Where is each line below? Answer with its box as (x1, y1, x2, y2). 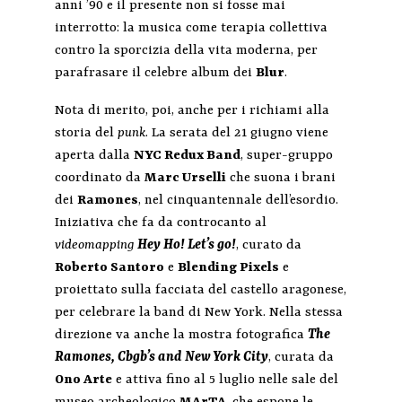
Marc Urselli (144, 170, 226, 187)
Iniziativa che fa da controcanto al (54, 215, 267, 232)
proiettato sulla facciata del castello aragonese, (54, 283, 346, 299)
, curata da (267, 350, 334, 366)
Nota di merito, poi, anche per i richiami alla (54, 103, 329, 119)
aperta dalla (54, 148, 134, 164)
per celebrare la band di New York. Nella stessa (54, 305, 343, 321)
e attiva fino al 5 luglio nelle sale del (111, 372, 338, 389)
